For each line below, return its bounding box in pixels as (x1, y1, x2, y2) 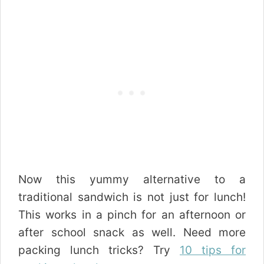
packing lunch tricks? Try (18, 243, 180, 257)
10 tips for (180, 243, 246, 257)
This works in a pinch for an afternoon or (18, 207, 246, 222)
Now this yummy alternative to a (18, 172, 246, 186)
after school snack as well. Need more (18, 225, 246, 239)
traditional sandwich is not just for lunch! (18, 190, 246, 204)
